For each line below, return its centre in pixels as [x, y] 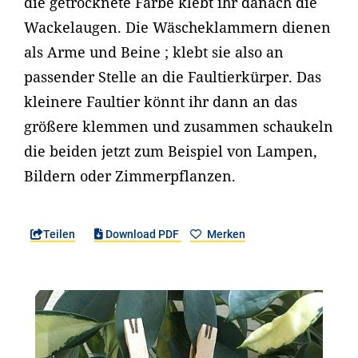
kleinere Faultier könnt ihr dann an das [161, 101]
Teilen [59, 234]
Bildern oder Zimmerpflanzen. [130, 176]
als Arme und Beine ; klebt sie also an [154, 52]
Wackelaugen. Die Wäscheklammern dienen [177, 27]
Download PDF [143, 234]
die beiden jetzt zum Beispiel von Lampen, [171, 151]
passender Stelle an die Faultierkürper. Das [173, 77]
